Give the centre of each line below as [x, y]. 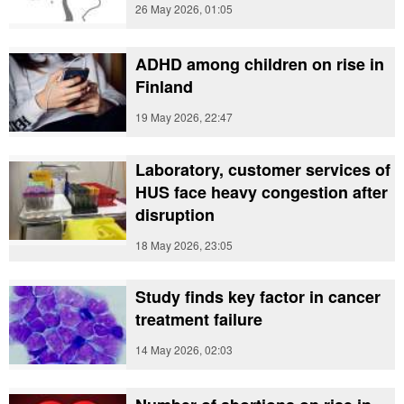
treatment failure [199, 319]
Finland [164, 87]
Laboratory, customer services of [263, 170]
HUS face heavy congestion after [262, 192]
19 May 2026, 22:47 [184, 117]
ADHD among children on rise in [260, 64]
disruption [175, 215]
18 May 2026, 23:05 [184, 245]
